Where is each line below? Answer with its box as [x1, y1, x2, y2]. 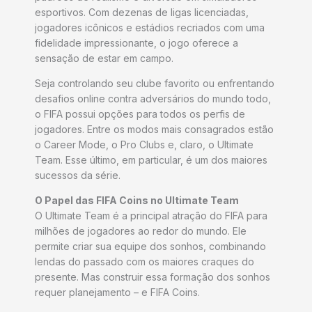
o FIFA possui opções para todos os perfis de [35, 107, 245, 120]
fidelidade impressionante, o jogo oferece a [35, 36, 238, 49]
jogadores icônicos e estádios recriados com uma [35, 21, 265, 33]
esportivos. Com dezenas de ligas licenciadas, [35, 6, 249, 18]
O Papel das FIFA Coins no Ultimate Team [35, 194, 241, 206]
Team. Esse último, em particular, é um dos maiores [35, 153, 267, 166]
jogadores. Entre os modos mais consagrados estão [35, 123, 274, 135]
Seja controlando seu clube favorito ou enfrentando [35, 77, 274, 89]
